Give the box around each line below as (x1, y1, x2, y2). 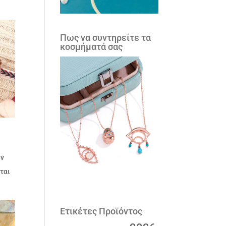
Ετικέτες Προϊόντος (60, 206, 143, 217)
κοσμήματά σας (60, 41, 123, 52)
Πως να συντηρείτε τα (60, 32, 151, 43)
